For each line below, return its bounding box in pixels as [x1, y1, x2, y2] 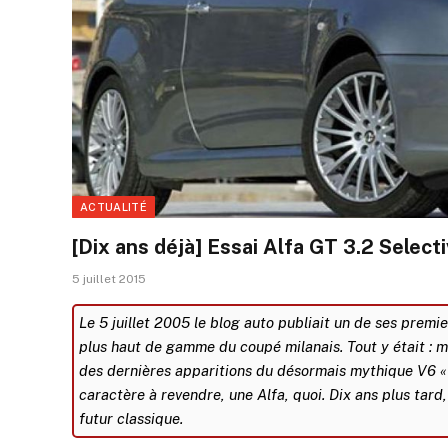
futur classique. [79, 409, 183, 427]
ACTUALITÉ [80, 200, 147, 213]
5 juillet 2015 [72, 271, 146, 286]
